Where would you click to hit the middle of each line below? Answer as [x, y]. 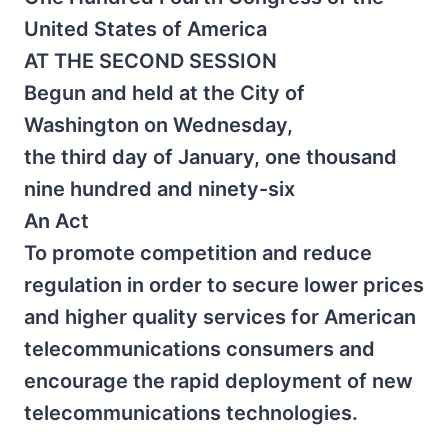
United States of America [145, 29]
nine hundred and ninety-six [159, 189]
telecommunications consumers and [199, 349]
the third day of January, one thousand [210, 157]
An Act [56, 221]
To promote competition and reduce [198, 253]
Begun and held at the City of [164, 93]
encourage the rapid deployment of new [218, 381]
